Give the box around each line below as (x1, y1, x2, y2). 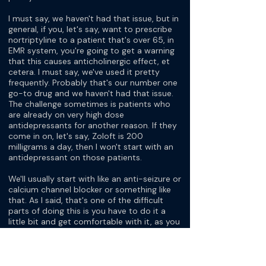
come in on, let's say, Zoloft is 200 (8, 131, 143, 141)
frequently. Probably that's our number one (8, 77, 178, 88)
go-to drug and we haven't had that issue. (8, 88, 173, 99)
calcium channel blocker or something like (8, 184, 171, 195)
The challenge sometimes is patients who (8, 99, 170, 109)
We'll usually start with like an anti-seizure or (8, 173, 181, 184)
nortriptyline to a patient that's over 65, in (8, 34, 174, 45)
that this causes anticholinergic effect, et (8, 56, 170, 66)
